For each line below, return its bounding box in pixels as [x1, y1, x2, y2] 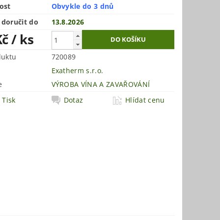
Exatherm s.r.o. [51, 66, 104, 76]
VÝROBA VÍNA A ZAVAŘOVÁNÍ [51, 80, 150, 89]
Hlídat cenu [125, 95, 165, 105]
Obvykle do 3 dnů [51, 1, 114, 11]
